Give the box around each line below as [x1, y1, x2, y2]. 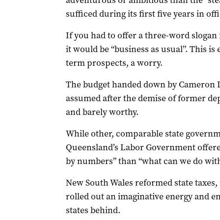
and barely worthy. [65, 106, 138, 118]
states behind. [65, 204, 120, 216]
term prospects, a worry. [65, 57, 163, 69]
